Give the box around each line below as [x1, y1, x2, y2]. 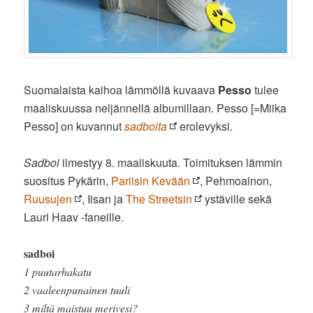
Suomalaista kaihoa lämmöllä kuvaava [24, 81, 219, 98]
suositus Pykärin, [24, 172, 112, 189]
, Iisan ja [82, 190, 126, 207]
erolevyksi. [177, 117, 233, 134]
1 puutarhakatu [24, 263, 92, 279]
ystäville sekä [202, 190, 272, 207]
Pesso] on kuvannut [24, 117, 125, 134]
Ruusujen [24, 190, 73, 207]
